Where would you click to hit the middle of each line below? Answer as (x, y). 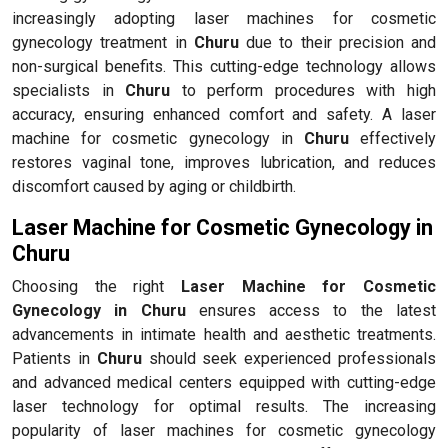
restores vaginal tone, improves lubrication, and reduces (224, 162)
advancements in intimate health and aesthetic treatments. (224, 334)
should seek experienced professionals (289, 358)
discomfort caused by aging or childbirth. (156, 186)
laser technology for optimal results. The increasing (224, 406)
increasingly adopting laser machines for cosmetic (224, 18)
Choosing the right (96, 286)
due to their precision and (337, 42)
